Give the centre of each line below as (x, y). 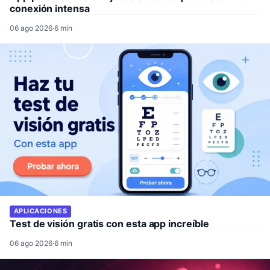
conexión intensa (50, 9)
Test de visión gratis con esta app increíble (109, 223)
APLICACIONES (40, 211)
